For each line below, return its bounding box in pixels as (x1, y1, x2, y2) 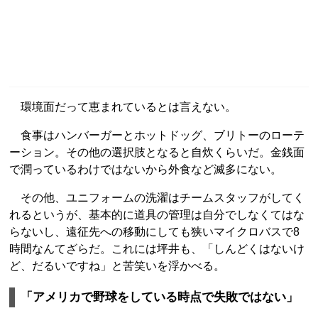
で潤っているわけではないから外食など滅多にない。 (9, 163, 282, 175)
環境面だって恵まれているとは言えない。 (9, 101, 236, 113)
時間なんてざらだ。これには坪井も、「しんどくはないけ (9, 243, 305, 255)
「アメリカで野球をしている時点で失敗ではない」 (21, 290, 298, 304)
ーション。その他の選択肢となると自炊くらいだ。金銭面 (9, 146, 305, 158)
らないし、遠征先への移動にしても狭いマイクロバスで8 (9, 226, 300, 238)
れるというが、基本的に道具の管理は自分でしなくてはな (9, 209, 305, 221)
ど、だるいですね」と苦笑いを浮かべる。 (9, 260, 225, 272)
